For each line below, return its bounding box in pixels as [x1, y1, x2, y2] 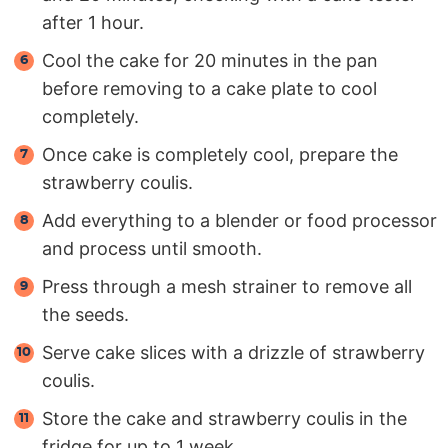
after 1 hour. [42, 11, 144, 33]
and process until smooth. [42, 237, 262, 259]
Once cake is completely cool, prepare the [42, 143, 398, 165]
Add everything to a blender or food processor [42, 209, 437, 231]
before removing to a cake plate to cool [42, 77, 377, 99]
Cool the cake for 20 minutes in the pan [42, 49, 378, 71]
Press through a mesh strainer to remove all [42, 275, 412, 297]
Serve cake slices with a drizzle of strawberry [42, 341, 425, 363]
